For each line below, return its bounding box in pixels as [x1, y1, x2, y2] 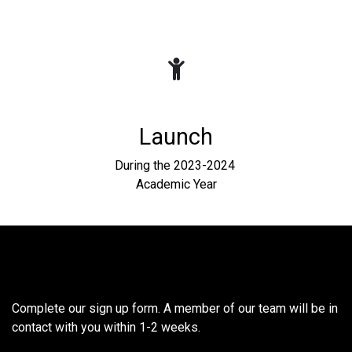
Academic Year [135, 177, 217, 192]
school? [12, 269, 82, 293]
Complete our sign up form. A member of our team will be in [12, 301, 338, 317]
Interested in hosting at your [12, 246, 268, 269]
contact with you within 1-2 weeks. [12, 320, 200, 335]
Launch [139, 123, 213, 151]
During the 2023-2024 [114, 158, 238, 174]
